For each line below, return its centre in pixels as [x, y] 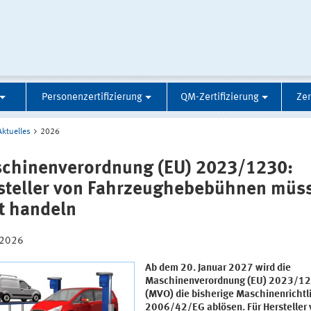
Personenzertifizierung [92, 98]
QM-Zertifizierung [220, 98]
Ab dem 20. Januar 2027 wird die [218, 269]
